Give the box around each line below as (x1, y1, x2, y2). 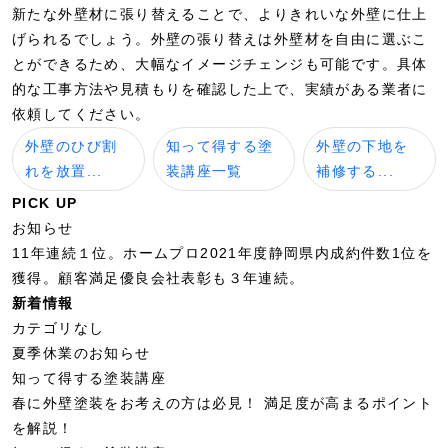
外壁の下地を (316, 138, 409, 154)
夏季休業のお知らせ (12, 345, 151, 361)
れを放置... (25, 163, 103, 179)
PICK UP (12, 195, 78, 211)
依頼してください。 (12, 106, 151, 122)
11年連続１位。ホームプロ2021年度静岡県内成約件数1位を (12, 245, 432, 261)
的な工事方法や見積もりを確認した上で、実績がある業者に (12, 81, 428, 97)
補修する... (316, 163, 395, 179)
